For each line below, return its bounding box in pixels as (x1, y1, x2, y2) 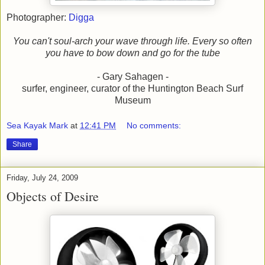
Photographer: (7, 12, 69, 22)
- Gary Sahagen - (96, 71, 169, 82)
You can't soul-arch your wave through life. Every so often (13, 35, 252, 46)
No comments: (127, 121, 182, 131)
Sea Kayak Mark (7, 121, 68, 131)
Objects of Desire (7, 188, 99, 205)
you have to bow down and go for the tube (45, 47, 220, 58)
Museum (114, 95, 151, 105)
